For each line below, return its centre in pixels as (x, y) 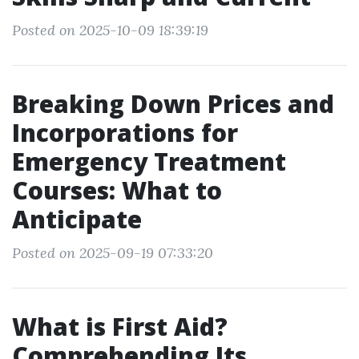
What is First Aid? (120, 327)
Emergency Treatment (149, 161)
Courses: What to (117, 190)
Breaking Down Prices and (173, 104)
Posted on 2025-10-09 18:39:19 (110, 30)
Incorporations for (125, 133)
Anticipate (77, 219)
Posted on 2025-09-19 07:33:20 (113, 253)
